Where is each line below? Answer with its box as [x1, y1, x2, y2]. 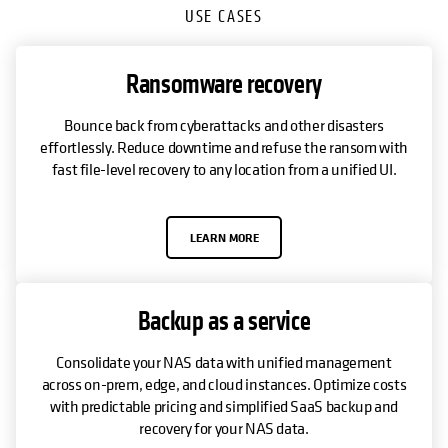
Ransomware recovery [126, 68, 322, 102]
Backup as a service [137, 305, 311, 339]
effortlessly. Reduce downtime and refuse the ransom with [40, 136, 408, 159]
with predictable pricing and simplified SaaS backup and [49, 395, 399, 418]
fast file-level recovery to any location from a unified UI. [51, 158, 397, 181]
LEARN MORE [189, 228, 259, 246]
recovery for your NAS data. [139, 417, 309, 440]
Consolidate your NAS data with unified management [56, 351, 392, 374]
